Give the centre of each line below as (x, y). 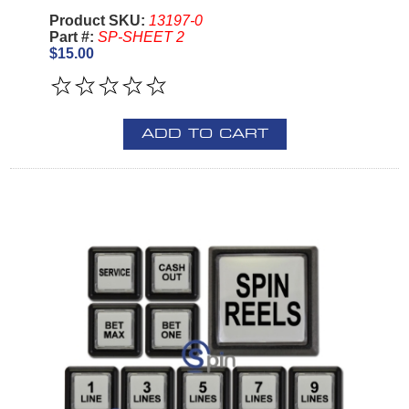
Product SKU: (99, 20)
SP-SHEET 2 (141, 37)
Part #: (73, 37)
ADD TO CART (204, 134)
